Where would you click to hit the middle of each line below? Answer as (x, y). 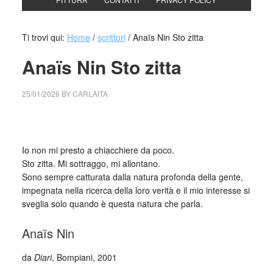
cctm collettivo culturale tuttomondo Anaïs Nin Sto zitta (126, 121)
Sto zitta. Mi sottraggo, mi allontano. (91, 163)
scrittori (111, 37)
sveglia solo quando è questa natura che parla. (112, 204)
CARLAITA (90, 94)
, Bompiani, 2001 (84, 257)
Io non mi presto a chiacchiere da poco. (98, 150)
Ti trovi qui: (44, 37)
